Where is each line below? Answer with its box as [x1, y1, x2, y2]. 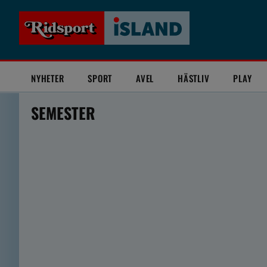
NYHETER [31, 72, 64, 85]
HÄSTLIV [178, 72, 210, 85]
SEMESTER [31, 101, 95, 125]
